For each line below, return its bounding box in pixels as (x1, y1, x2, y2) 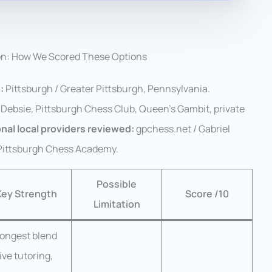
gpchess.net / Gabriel (134, 122, 230, 136)
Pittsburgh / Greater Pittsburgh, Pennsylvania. (4, 82, 210, 96)
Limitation (93, 197, 140, 211)
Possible (97, 177, 137, 191)
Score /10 (185, 187, 229, 201)
